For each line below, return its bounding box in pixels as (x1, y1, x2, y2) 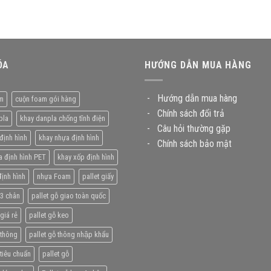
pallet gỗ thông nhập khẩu (28, 229, 109, 239)
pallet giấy (82, 171, 114, 181)
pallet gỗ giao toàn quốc (31, 191, 106, 200)
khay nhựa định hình (38, 132, 99, 142)
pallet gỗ (42, 249, 69, 258)
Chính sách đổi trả (157, 107, 224, 119)
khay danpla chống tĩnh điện (19, 113, 105, 123)
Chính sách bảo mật (157, 137, 232, 149)
